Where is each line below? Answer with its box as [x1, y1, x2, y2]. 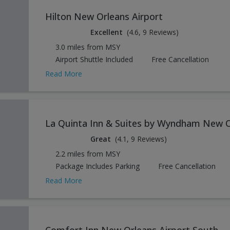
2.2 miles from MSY [55, 148, 120, 159]
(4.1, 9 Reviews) [115, 133, 167, 144]
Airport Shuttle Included [55, 54, 133, 64]
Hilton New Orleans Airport [45, 10, 163, 23]
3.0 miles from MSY [55, 42, 120, 52]
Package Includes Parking [55, 161, 140, 171]
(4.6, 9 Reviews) [127, 27, 179, 37]
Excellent [90, 27, 123, 37]
